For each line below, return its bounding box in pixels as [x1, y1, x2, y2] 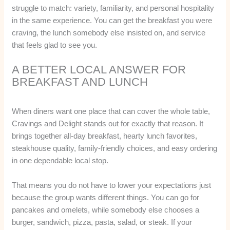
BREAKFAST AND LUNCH [12, 75, 148, 88]
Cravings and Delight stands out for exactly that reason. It [12, 119, 204, 128]
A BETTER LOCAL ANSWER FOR [12, 63, 186, 76]
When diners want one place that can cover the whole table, [12, 106, 210, 116]
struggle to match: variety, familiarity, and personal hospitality [12, 3, 215, 12]
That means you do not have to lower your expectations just [12, 180, 212, 189]
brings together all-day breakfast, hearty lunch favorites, [12, 131, 198, 140]
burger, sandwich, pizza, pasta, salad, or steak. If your [12, 217, 193, 226]
